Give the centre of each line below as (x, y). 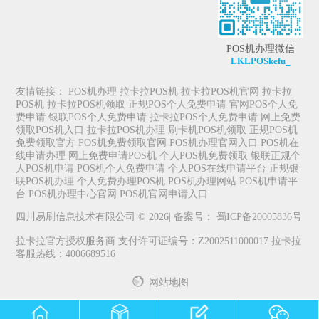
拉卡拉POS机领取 (87, 105)
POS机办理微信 (260, 49)
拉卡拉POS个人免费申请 (204, 118)
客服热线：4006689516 (66, 255)
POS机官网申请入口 (164, 195)
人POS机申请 (45, 169)
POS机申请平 (269, 182)
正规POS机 (274, 131)
